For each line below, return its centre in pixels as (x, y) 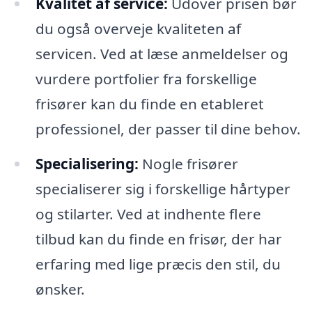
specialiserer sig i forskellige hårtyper (163, 188)
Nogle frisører (188, 163)
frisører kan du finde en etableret (149, 103)
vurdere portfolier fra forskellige (146, 78)
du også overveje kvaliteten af (138, 28)
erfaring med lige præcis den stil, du (158, 264)
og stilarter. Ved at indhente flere (148, 213)
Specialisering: (87, 163)
